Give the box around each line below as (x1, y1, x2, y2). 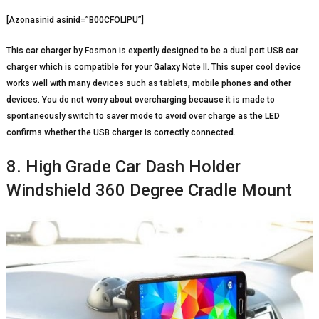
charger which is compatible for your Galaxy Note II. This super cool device (6, 62, 301, 73)
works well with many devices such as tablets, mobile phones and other (6, 78, 291, 89)
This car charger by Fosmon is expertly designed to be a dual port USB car (6, 46, 298, 56)
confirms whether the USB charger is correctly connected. (6, 127, 236, 138)
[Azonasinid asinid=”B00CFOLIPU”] (6, 15, 144, 26)
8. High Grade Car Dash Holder (6, 157, 241, 177)
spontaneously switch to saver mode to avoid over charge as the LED (6, 111, 280, 122)
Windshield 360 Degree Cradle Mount (6, 180, 292, 201)
